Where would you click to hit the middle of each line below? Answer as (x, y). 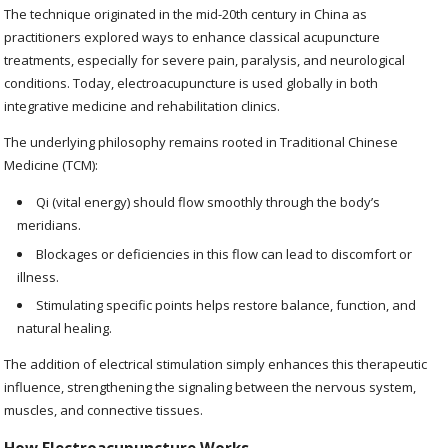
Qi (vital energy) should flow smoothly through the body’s (208, 202)
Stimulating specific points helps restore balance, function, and (226, 304)
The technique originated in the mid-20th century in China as (186, 14)
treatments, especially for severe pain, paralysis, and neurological (205, 60)
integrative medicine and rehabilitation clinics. (142, 106)
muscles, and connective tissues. (104, 409)
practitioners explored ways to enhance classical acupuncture (192, 37)
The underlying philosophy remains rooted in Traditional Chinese (201, 142)
